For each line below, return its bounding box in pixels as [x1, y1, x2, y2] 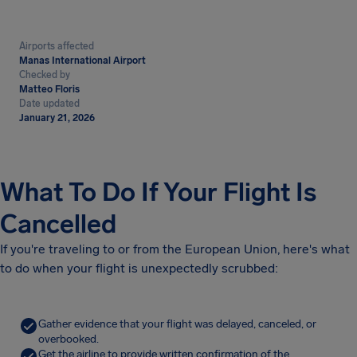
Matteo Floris [19, 84, 80, 95]
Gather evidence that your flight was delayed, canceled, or [38, 317, 316, 331]
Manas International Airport [19, 55, 146, 66]
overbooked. [38, 332, 99, 346]
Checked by [19, 69, 70, 80]
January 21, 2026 [19, 112, 95, 124]
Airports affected [19, 41, 94, 52]
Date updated [19, 98, 80, 109]
